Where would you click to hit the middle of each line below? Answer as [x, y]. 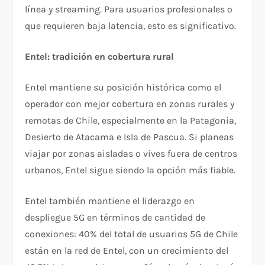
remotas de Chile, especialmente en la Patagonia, [131, 120]
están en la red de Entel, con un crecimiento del [127, 250]
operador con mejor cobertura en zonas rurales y [130, 104]
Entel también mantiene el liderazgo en [110, 201]
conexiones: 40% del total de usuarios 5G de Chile [132, 234]
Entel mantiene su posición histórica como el [123, 87]
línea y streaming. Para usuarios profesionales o [129, 9]
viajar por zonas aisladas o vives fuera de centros [131, 153]
